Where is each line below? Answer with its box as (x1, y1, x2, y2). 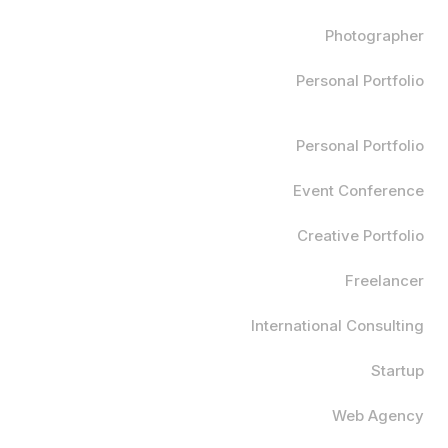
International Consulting (251, 316, 424, 335)
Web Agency (332, 406, 424, 425)
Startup (371, 361, 424, 380)
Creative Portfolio (297, 226, 424, 245)
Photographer (325, 26, 424, 45)
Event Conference (293, 181, 424, 200)
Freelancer (345, 271, 424, 290)
